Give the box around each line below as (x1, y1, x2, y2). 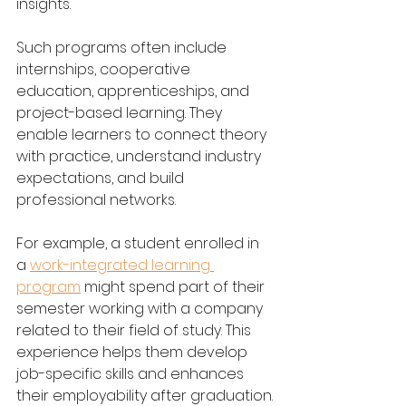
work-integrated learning (30, 254, 214, 275)
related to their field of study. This (16, 319, 255, 341)
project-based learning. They (16, 101, 226, 123)
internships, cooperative (16, 58, 194, 80)
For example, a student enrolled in (16, 232, 263, 254)
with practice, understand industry (16, 145, 265, 167)
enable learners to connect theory (16, 123, 270, 145)
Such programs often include (16, 36, 230, 58)
